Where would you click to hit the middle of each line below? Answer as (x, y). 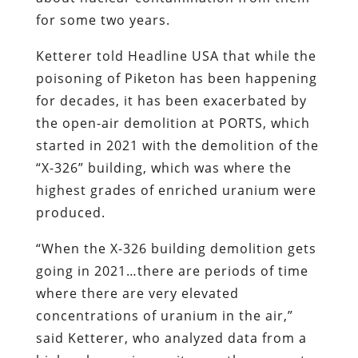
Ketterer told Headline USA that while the (176, 56)
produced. (70, 212)
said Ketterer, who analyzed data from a (171, 338)
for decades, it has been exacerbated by (171, 100)
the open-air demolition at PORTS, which (173, 123)
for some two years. (103, 20)
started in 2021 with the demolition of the (177, 145)
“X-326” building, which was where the (163, 167)
